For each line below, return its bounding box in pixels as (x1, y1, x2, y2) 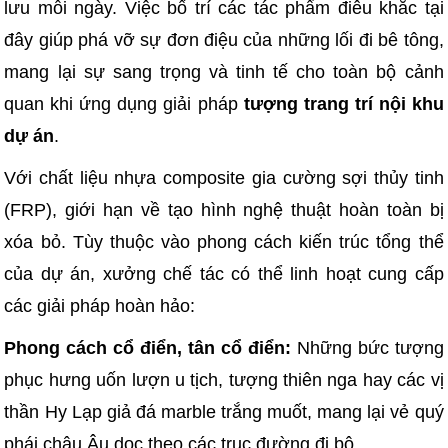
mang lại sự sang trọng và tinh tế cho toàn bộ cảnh (4, 62, 444, 83)
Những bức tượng (290, 338, 444, 359)
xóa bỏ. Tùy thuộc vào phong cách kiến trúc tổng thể (4, 232, 444, 253)
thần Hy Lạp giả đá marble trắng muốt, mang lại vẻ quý (4, 402, 444, 423)
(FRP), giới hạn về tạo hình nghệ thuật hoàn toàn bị (4, 200, 444, 221)
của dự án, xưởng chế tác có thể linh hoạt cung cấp (4, 264, 444, 285)
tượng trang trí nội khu (243, 94, 444, 115)
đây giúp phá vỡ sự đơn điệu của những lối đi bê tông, (4, 30, 444, 51)
